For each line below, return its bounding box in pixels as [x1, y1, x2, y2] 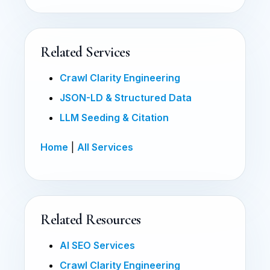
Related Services [40, 43, 130, 61]
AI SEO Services [60, 239, 135, 251]
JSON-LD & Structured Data [60, 91, 192, 104]
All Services [77, 140, 133, 153]
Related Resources [40, 210, 141, 228]
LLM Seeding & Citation [60, 111, 169, 124]
